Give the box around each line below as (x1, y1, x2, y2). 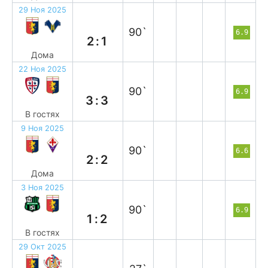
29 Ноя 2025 (18, 5, 66, 14)
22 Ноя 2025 (18, 65, 66, 74)
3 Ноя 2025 (20, 183, 64, 192)
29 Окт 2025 (18, 242, 66, 251)
